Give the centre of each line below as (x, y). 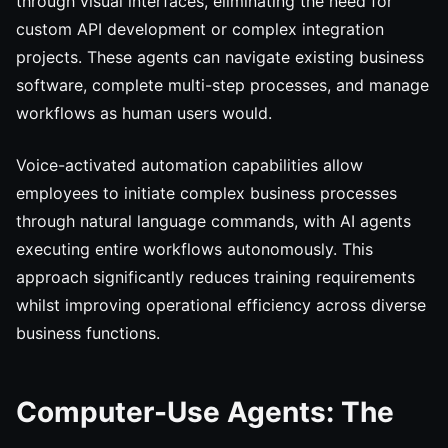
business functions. (88, 333)
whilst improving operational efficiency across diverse (221, 305)
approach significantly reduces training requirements (215, 277)
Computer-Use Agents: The (205, 412)
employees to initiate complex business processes (206, 193)
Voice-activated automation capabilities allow (189, 165)
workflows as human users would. (144, 113)
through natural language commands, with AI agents (213, 221)
